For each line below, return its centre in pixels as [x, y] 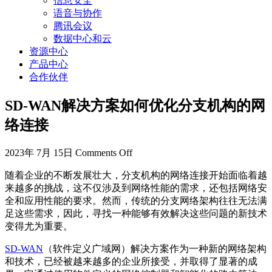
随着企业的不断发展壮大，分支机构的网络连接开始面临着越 [136, 175]
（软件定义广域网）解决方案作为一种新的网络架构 [155, 248]
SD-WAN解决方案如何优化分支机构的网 [135, 105]
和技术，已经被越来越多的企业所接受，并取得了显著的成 [131, 261]
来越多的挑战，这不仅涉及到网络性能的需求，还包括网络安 [136, 188]
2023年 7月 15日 [39, 152]
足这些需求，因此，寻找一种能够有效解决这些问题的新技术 [136, 213]
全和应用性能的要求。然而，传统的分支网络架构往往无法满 [136, 200]
